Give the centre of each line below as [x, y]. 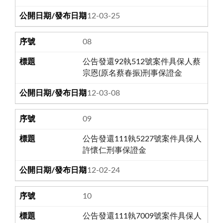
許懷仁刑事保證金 [115, 150]
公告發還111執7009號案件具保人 [142, 216]
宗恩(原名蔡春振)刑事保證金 [133, 73]
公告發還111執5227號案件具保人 [142, 139]
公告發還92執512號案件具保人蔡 [142, 61]
